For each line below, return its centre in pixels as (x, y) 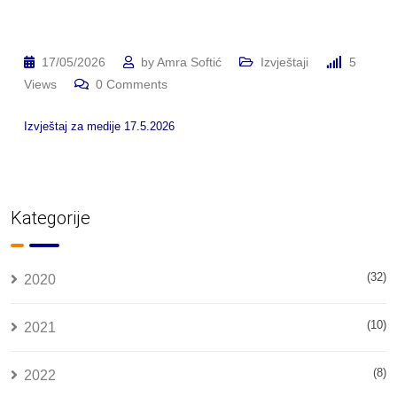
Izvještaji (284, 62)
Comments (135, 84)
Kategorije (51, 218)
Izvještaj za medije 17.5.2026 (99, 126)
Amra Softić (189, 62)
